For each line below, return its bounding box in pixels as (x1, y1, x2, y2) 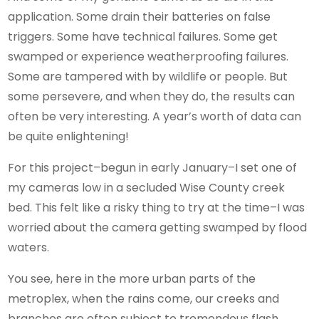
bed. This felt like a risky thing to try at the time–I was (8, 199, 305, 216)
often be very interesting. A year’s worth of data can (8, 108, 302, 125)
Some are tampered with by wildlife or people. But (8, 68, 288, 85)
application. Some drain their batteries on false (8, 9, 271, 26)
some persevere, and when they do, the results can (8, 88, 296, 105)
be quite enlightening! (8, 128, 130, 145)
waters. (8, 239, 50, 256)
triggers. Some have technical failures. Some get (8, 28, 278, 46)
